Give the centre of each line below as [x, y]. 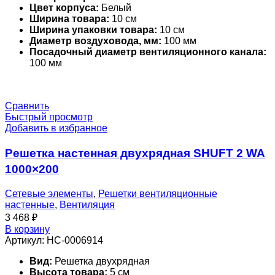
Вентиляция [87, 205]
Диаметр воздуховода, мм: [95, 41]
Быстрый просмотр [49, 117]
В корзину [27, 230]
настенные [30, 205]
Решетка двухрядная [101, 261]
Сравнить [27, 106]
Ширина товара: [69, 18]
